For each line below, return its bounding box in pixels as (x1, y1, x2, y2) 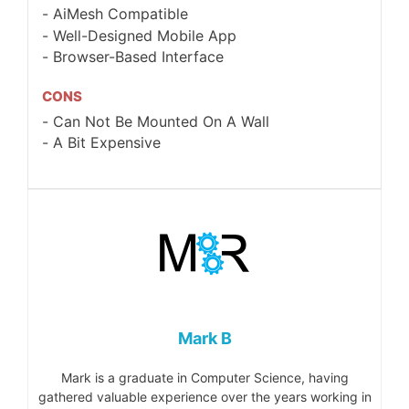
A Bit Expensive (53, 132, 161, 152)
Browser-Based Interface (53, 47, 224, 66)
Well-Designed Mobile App (53, 26, 236, 45)
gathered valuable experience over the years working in (37, 389, 372, 405)
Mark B (177, 329, 232, 349)
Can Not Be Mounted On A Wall (53, 111, 269, 131)
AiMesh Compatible (53, 5, 188, 24)
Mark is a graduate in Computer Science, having (60, 370, 349, 386)
